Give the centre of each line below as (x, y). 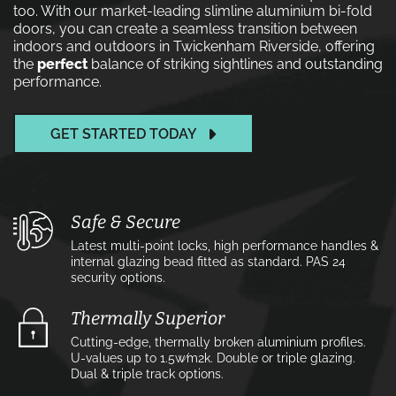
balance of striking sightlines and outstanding (235, 64)
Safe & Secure (126, 222)
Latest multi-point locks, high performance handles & (225, 246)
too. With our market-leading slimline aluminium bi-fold (193, 11)
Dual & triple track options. (147, 374)
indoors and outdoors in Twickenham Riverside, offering (194, 46)
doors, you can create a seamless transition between (185, 29)
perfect (62, 64)
